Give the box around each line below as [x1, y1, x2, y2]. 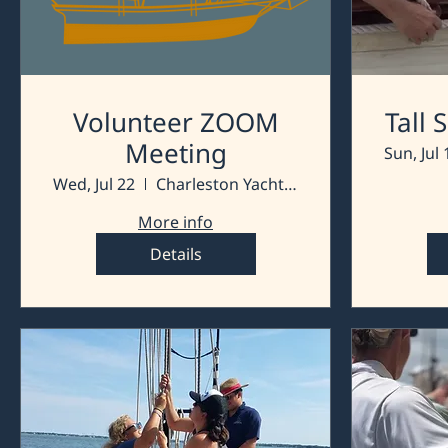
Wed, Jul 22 [53, 173, 135, 195]
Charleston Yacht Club [284, 173, 297, 195]
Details [149, 243, 202, 265]
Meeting [124, 135, 227, 171]
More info [138, 211, 213, 233]
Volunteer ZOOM [72, 104, 279, 140]
